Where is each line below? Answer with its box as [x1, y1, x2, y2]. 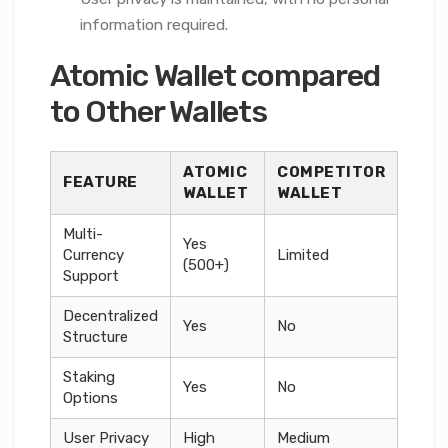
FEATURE [63, 172, 138, 191]
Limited [277, 245, 329, 264]
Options [63, 388, 118, 407]
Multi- [63, 224, 103, 243]
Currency [63, 245, 124, 264]
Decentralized [63, 306, 158, 325]
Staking [63, 367, 115, 386]
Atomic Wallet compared [50, 57, 380, 95]
